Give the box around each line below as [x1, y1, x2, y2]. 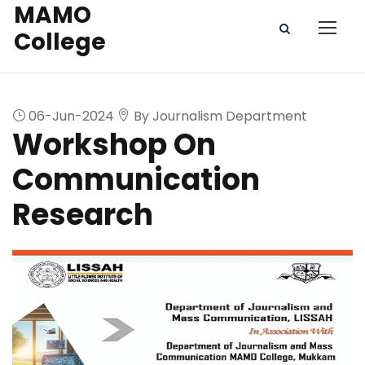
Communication [12, 159, 260, 201]
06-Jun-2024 [25, 107, 114, 126]
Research [12, 194, 153, 236]
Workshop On [12, 124, 216, 166]
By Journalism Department [130, 107, 307, 126]
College [13, 25, 106, 58]
